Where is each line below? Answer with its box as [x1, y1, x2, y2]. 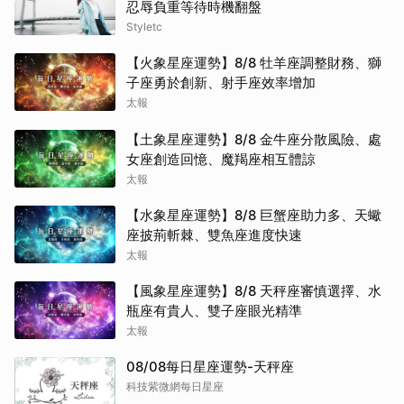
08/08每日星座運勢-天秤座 [126, 358, 294, 375]
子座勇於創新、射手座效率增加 [126, 74, 316, 91]
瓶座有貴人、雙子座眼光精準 [126, 302, 302, 319]
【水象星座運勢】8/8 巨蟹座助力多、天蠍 [126, 207, 381, 224]
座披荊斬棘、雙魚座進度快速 [126, 226, 302, 243]
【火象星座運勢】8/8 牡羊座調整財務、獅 [126, 54, 381, 71]
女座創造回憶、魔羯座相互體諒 [126, 151, 316, 168]
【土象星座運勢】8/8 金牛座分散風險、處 [126, 131, 381, 148]
